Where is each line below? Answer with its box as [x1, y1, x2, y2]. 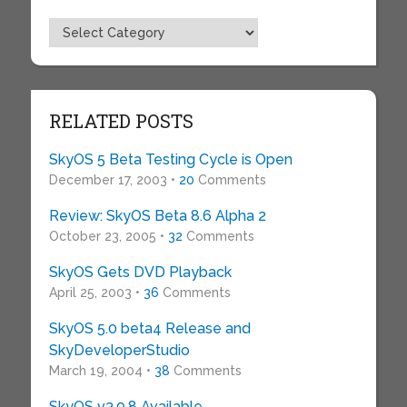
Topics [47, 19, 93, 37]
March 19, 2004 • [48, 363, 154, 379]
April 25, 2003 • [48, 285, 144, 301]
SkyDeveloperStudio [48, 342, 190, 360]
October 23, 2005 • [48, 229, 168, 244]
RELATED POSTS [48, 109, 194, 134]
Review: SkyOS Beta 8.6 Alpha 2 [48, 207, 266, 225]
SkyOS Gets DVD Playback [48, 263, 232, 282]
